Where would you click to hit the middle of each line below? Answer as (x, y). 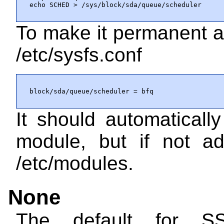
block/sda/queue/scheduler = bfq (91, 91)
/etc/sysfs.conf (79, 54)
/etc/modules (72, 163)
